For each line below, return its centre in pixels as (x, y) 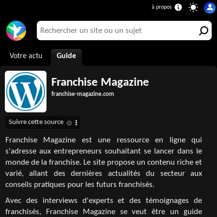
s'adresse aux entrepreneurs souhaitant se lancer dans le (104, 152)
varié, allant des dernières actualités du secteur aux (104, 174)
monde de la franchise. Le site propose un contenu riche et (104, 163)
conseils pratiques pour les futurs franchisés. (80, 185)
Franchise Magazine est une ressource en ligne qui (104, 140)
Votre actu (26, 56)
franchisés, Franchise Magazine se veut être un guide (104, 212)
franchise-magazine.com (83, 94)
